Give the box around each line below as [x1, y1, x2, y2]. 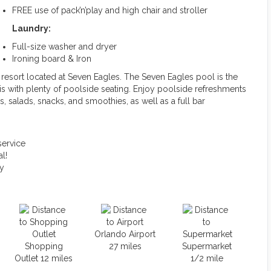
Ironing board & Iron [12, 53, 91, 64]
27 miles [108, 241, 142, 251]
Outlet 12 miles [15, 253, 73, 263]
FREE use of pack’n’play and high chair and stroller [12, 5, 207, 15]
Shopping [24, 241, 63, 251]
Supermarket [181, 241, 232, 251]
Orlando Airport [94, 229, 156, 239]
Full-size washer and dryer [12, 41, 117, 51]
